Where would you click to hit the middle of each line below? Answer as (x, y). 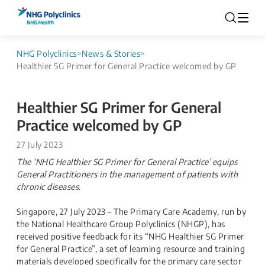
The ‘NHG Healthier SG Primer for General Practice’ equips (127, 162)
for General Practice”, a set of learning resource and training (131, 249)
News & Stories (111, 54)
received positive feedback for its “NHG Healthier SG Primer (130, 236)
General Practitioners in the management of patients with (127, 174)
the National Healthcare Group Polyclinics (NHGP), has (121, 224)
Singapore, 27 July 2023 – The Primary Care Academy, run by (131, 211)
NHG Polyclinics (47, 54)
